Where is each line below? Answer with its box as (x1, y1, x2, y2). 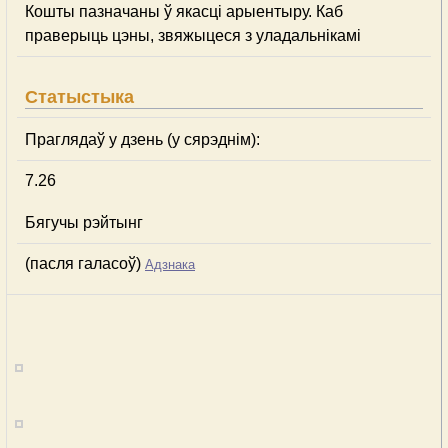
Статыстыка (25, 87, 134, 107)
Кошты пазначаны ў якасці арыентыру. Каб (25, 3, 343, 20)
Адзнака (145, 257, 195, 272)
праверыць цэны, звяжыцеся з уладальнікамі (25, 27, 361, 44)
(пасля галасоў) (25, 255, 145, 272)
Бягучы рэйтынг (25, 214, 143, 231)
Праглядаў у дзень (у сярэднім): (25, 131, 260, 148)
